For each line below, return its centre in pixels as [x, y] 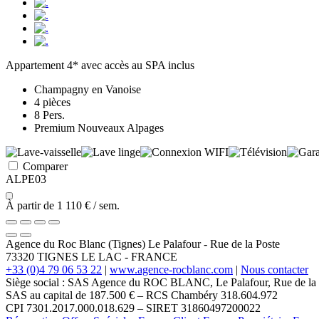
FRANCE [154, 256]
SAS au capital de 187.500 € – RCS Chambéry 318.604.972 [142, 295]
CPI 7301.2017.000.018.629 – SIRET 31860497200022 [133, 308]
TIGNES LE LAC [79, 256]
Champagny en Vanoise [88, 89]
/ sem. [105, 205]
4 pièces [52, 102]
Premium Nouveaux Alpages [99, 127]
